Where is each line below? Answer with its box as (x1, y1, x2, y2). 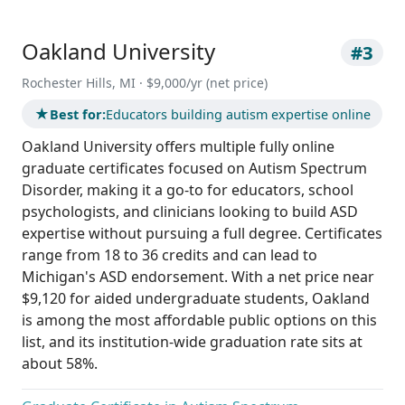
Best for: (49, 105, 106, 123)
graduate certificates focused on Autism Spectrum (22, 158, 367, 179)
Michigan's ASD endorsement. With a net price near (22, 267, 374, 287)
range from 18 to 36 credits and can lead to (22, 245, 317, 266)
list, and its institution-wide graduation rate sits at (22, 332, 363, 353)
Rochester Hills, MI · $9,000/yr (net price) (22, 74, 268, 91)
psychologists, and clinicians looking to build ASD (22, 202, 358, 222)
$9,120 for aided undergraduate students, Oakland (22, 288, 370, 309)
